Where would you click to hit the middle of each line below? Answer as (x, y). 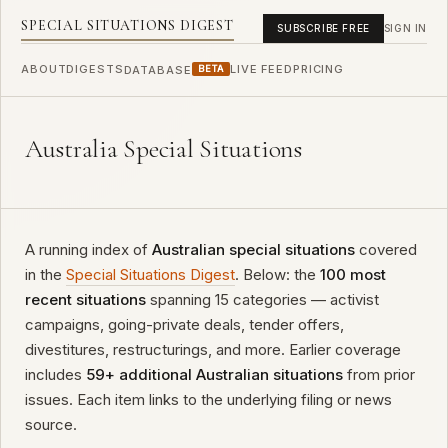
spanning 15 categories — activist (262, 299)
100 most (353, 274)
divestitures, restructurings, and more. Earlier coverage (213, 349)
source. (51, 424)
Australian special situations (253, 249)
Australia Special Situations (163, 148)
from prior (379, 374)
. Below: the (277, 274)
